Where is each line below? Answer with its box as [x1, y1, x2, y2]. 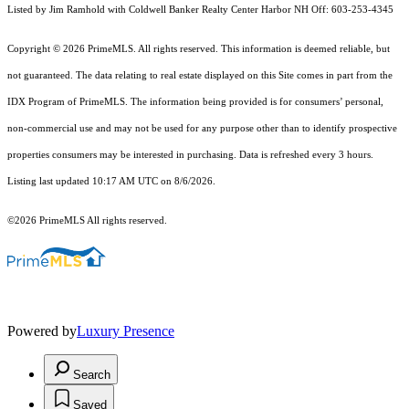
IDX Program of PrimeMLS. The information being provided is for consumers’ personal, [7, 97, 383, 108]
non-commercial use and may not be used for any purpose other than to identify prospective [7, 123, 397, 134]
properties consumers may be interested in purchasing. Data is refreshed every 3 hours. [7, 150, 373, 161]
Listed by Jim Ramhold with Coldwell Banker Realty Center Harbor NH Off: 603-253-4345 [7, 5, 393, 16]
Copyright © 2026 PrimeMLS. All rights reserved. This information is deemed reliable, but [7, 44, 390, 55]
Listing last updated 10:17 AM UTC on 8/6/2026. [7, 176, 218, 187]
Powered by [7, 323, 77, 340]
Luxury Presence [77, 323, 174, 340]
